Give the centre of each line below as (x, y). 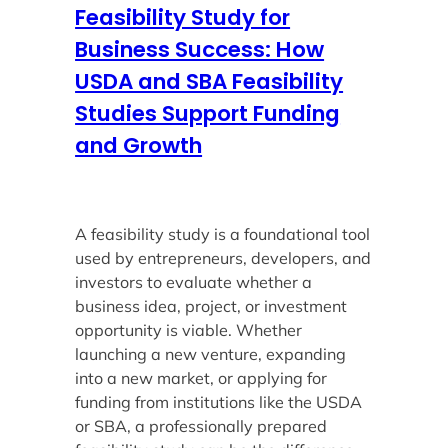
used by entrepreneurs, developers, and (223, 257)
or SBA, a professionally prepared (201, 425)
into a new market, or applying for (201, 377)
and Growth (139, 145)
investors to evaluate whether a (194, 281)
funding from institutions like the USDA (219, 401)
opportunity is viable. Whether (189, 329)
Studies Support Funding (208, 113)
